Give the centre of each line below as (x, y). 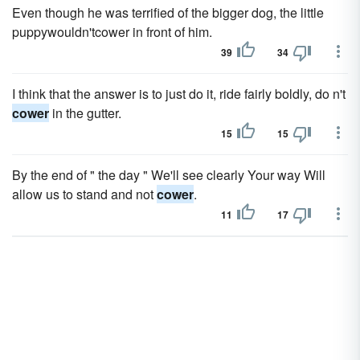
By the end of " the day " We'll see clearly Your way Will (169, 175)
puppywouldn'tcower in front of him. (112, 32)
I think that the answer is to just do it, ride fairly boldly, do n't (179, 94)
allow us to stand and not (84, 194)
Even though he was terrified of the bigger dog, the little (168, 12)
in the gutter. (85, 113)
